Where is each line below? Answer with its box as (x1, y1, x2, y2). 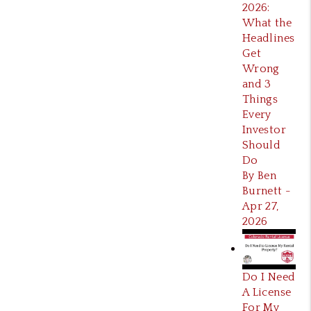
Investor (242, 124, 286, 137)
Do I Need (242, 271, 296, 283)
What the (242, 17, 292, 30)
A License (242, 286, 292, 299)
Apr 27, (242, 200, 279, 213)
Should (242, 139, 281, 152)
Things (242, 93, 278, 106)
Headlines (242, 32, 295, 45)
